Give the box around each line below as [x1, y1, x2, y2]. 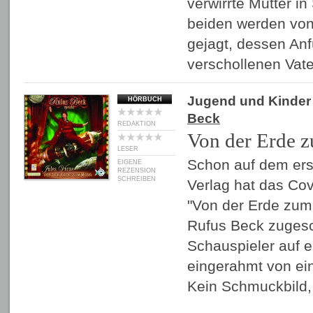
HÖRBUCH [127, 96, 162, 103]
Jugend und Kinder [187, 94, 311, 108]
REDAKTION [117, 120, 156, 127]
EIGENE [117, 159, 142, 166]
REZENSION [117, 167, 156, 174]
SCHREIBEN [117, 175, 156, 182]
